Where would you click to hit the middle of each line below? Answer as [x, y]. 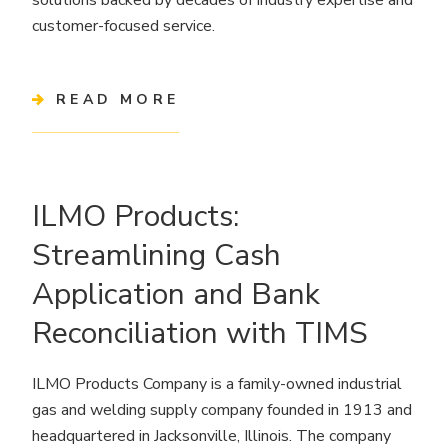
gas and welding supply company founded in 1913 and [222, 409]
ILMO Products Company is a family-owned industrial [217, 383]
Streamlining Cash [156, 255]
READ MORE [118, 100]
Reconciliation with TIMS [200, 333]
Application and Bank [176, 294]
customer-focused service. [123, 25]
